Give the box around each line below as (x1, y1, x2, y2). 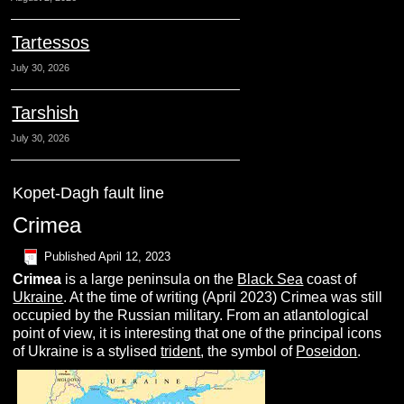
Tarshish (12, 103, 79, 124)
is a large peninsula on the (61, 271, 238, 288)
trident (161, 344, 201, 360)
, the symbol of (200, 344, 297, 360)
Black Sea (237, 271, 304, 288)
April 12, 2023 (98, 249, 171, 263)
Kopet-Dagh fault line (13, 184, 165, 203)
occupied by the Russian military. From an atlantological (13, 308, 370, 324)
